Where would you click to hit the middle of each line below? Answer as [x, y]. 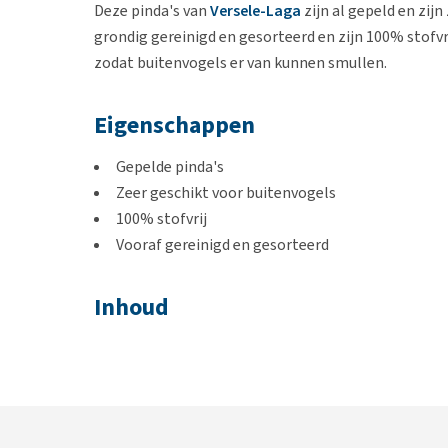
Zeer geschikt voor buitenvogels [226, 192]
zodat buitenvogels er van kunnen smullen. [240, 62]
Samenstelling [170, 411]
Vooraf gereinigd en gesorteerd [222, 244]
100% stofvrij [161, 218]
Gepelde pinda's [170, 166]
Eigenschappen [174, 125]
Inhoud [131, 307]
